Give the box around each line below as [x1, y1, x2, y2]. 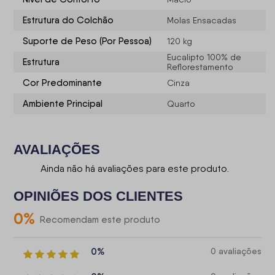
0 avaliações [210, 246, 261, 257]
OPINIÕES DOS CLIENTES [14, 188, 184, 204]
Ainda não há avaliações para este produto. [40, 163, 229, 175]
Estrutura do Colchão [23, 15, 114, 26]
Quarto [167, 99, 196, 109]
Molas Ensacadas [167, 15, 237, 26]
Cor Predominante [23, 77, 103, 89]
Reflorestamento [167, 62, 234, 72]
